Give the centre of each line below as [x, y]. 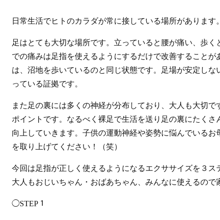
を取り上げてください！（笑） [67, 147]
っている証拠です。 [47, 84]
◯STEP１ [29, 204]
